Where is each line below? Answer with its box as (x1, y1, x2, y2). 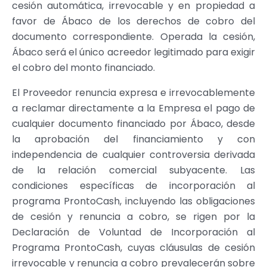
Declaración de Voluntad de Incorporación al (12, 225, 255, 239)
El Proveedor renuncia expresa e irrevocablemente (12, 85, 255, 100)
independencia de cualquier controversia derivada (12, 147, 255, 162)
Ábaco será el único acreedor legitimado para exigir (12, 45, 255, 59)
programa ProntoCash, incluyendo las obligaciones (12, 194, 255, 208)
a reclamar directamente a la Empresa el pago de (12, 101, 255, 115)
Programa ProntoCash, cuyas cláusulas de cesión (12, 240, 255, 254)
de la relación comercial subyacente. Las (12, 163, 255, 177)
